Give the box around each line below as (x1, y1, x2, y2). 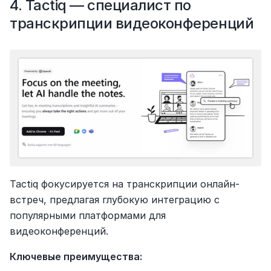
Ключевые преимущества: (10, 250, 142, 263)
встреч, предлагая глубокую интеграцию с (10, 193, 220, 206)
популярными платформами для (10, 209, 166, 221)
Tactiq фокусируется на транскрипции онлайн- (10, 177, 240, 190)
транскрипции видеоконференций (10, 14, 254, 32)
